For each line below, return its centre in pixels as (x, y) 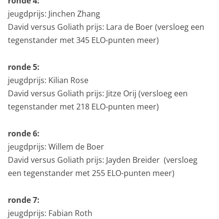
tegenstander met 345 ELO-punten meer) (83, 40)
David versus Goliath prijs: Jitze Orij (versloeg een (98, 93)
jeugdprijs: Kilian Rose (48, 80)
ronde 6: (24, 133)
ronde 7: (24, 200)
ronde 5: (24, 67)
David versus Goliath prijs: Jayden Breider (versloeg (103, 160)
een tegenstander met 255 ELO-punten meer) (91, 173)
